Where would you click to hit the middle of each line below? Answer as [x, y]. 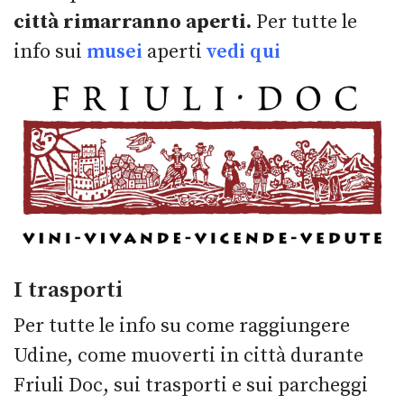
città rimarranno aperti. [133, 22]
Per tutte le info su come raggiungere [182, 326]
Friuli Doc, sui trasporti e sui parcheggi [191, 386]
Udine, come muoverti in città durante [188, 356]
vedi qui [243, 51]
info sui [50, 51]
